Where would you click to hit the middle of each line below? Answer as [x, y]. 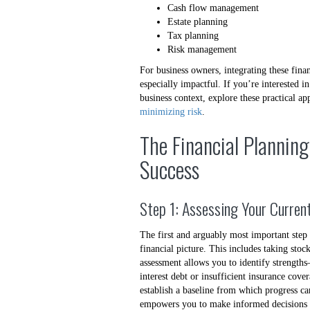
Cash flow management [213, 8]
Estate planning [198, 22]
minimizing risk [171, 112]
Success [170, 169]
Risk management [202, 49]
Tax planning [193, 36]
